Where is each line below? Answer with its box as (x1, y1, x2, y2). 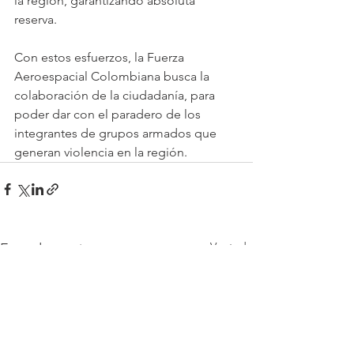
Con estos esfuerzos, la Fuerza (14, 50, 187, 65)
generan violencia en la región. (14, 145, 187, 160)
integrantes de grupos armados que (14, 126, 220, 141)
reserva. (14, 12, 57, 27)
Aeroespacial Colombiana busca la (14, 69, 213, 84)
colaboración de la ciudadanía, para (14, 88, 218, 103)
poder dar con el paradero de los (14, 107, 204, 122)
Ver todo (210, 239, 253, 254)
